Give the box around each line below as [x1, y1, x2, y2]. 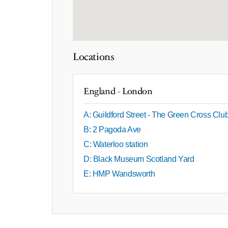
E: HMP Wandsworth [83, 169, 155, 178]
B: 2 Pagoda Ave [83, 125, 141, 134]
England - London [83, 84, 153, 98]
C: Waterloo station [83, 139, 148, 149]
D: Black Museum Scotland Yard [83, 154, 194, 163]
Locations [73, 49, 115, 64]
